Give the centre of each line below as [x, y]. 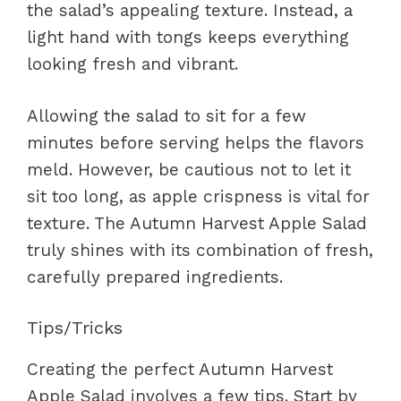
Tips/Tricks [75, 327]
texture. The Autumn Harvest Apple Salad [197, 223]
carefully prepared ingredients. [155, 277]
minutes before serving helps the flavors [196, 143]
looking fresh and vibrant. [132, 64]
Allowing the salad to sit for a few [166, 116]
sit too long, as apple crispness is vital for [198, 196]
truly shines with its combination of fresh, [200, 250]
